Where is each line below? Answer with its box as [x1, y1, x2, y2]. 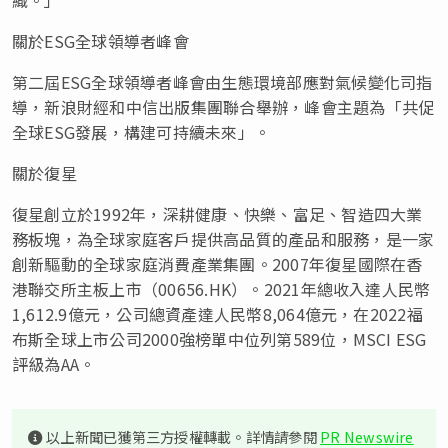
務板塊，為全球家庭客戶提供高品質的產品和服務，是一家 [12, 226, 435, 251]
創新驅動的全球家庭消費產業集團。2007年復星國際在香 [12, 251, 423, 276]
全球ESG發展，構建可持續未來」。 [12, 119, 271, 144]
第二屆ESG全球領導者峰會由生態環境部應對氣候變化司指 [12, 69, 433, 94]
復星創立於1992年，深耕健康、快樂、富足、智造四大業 [12, 201, 423, 226]
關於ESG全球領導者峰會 [12, 28, 189, 53]
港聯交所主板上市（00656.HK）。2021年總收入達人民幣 [12, 276, 431, 301]
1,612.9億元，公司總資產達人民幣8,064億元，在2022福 [12, 301, 423, 326]
